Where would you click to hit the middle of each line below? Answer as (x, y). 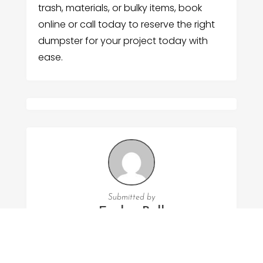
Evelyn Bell (131, 213)
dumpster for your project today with (123, 41)
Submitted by (131, 198)
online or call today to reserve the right (126, 24)
